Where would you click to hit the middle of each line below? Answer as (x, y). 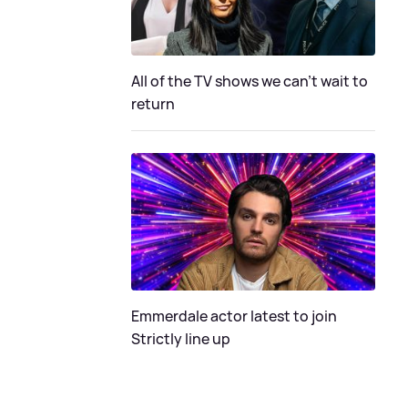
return (153, 103)
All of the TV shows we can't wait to (250, 81)
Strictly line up (181, 338)
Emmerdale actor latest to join (234, 316)
